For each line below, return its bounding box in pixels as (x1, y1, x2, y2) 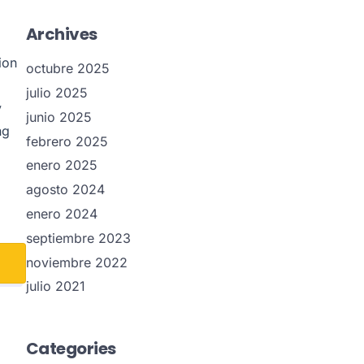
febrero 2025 (25, 132, 108, 149)
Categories (25, 337, 116, 361)
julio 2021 (25, 278, 85, 295)
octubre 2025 (25, 60, 110, 77)
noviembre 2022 (25, 253, 128, 271)
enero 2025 (25, 157, 97, 174)
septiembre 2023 (25, 229, 131, 246)
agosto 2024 (25, 181, 105, 198)
